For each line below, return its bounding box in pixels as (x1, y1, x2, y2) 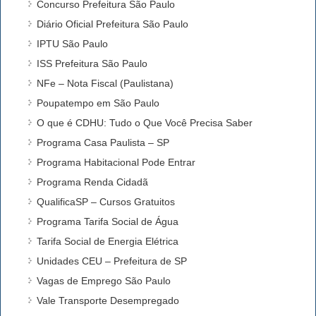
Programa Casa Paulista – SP (37, 136, 169, 148)
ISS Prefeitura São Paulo (37, 57, 147, 69)
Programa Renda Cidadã (37, 176, 148, 188)
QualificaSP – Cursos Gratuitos (37, 195, 175, 207)
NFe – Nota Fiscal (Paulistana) (37, 77, 174, 89)
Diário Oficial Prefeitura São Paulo (37, 18, 188, 30)
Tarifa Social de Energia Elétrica (37, 235, 178, 247)
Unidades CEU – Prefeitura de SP (37, 255, 187, 267)
